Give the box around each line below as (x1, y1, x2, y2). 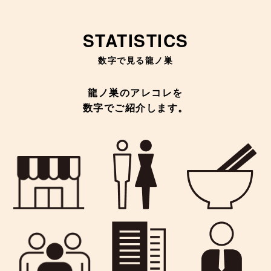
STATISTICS (82, 28, 189, 53)
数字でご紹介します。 (82, 103, 189, 113)
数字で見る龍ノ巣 (98, 56, 173, 65)
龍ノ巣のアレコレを (88, 88, 183, 98)
